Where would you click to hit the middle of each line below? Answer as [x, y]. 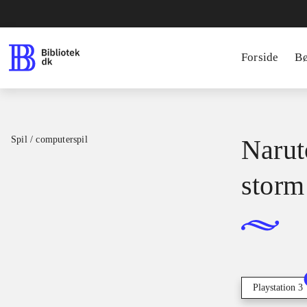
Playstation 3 [278, 288]
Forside [260, 57]
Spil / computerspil [49, 139]
